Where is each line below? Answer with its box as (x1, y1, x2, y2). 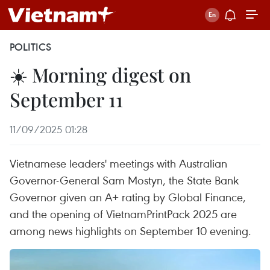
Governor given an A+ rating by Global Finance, (10, 189, 246, 204)
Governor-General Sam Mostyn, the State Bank (10, 172, 239, 187)
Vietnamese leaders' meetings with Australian (10, 155, 227, 171)
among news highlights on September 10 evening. (10, 223, 251, 238)
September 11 (10, 86, 123, 112)
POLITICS (10, 40, 51, 54)
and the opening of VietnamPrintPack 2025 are (10, 206, 237, 221)
